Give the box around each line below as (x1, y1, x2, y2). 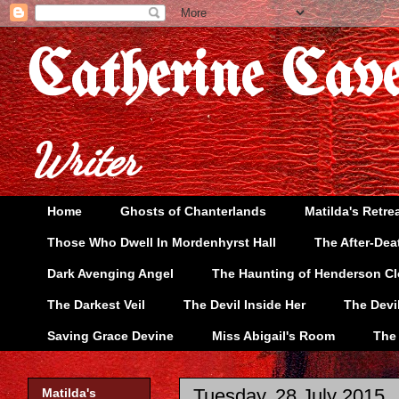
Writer (29, 134, 137, 187)
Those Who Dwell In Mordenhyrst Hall (47, 235, 276, 250)
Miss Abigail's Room (212, 328, 335, 343)
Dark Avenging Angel (47, 265, 174, 281)
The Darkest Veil (47, 297, 145, 312)
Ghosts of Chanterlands (120, 204, 266, 219)
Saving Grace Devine (47, 328, 174, 343)
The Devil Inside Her (183, 297, 305, 312)
